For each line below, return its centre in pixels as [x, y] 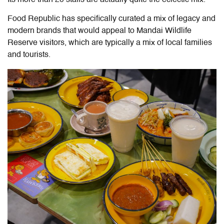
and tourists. [29, 55]
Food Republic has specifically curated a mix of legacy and [111, 19]
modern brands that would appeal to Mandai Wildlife [99, 31]
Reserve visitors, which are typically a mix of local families [110, 43]
